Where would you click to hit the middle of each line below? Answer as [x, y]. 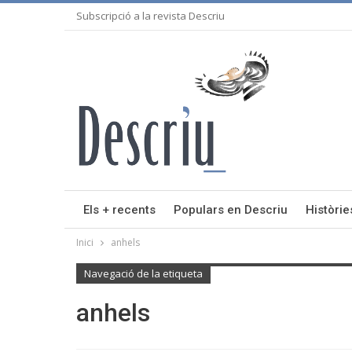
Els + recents [119, 210]
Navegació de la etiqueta [143, 273]
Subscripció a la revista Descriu [150, 16]
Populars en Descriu [231, 210]
